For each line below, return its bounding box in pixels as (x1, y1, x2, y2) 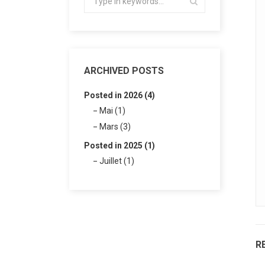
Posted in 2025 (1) (84, 141, 155, 150)
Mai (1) (99, 106, 125, 115)
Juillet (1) (99, 156, 134, 166)
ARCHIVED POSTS (84, 65, 164, 76)
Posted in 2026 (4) (84, 91, 155, 100)
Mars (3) (99, 122, 131, 131)
